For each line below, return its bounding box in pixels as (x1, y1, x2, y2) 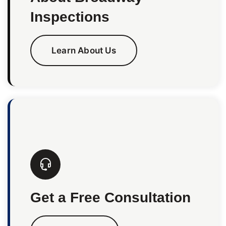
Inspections (30, 9, 109, 25)
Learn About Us (51, 45, 116, 55)
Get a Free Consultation (30, 190, 191, 205)
